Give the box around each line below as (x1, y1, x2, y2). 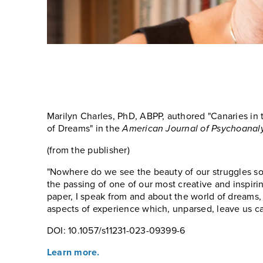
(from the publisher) (47, 143, 130, 157)
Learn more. (47, 245, 100, 259)
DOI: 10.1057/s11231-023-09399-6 (47, 224, 186, 238)
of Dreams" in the (47, 122, 123, 136)
